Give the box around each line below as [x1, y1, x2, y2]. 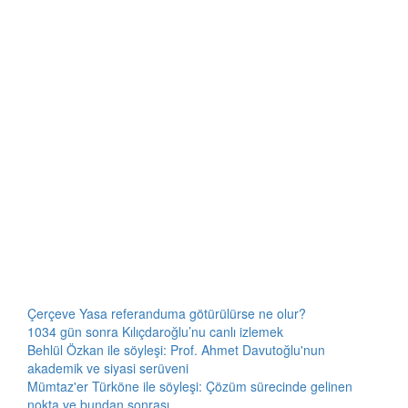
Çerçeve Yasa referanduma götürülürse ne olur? [27, 304, 306, 322]
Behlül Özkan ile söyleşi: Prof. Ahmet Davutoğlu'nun [27, 341, 325, 359]
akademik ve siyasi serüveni [27, 359, 189, 377]
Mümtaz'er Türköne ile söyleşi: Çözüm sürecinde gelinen [27, 377, 352, 395]
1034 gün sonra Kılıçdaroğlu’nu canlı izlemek [27, 322, 283, 341]
